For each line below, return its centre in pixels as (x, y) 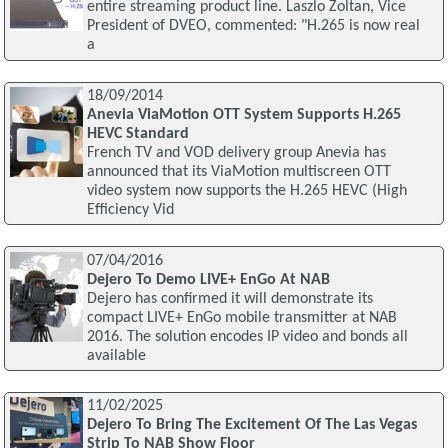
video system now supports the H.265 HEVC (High (246, 190)
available (116, 355)
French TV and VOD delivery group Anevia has (236, 152)
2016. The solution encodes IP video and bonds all (247, 336)
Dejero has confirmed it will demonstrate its (229, 298)
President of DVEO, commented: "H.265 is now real (253, 26)
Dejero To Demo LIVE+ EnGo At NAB (208, 279)
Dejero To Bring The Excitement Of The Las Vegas (251, 425)
